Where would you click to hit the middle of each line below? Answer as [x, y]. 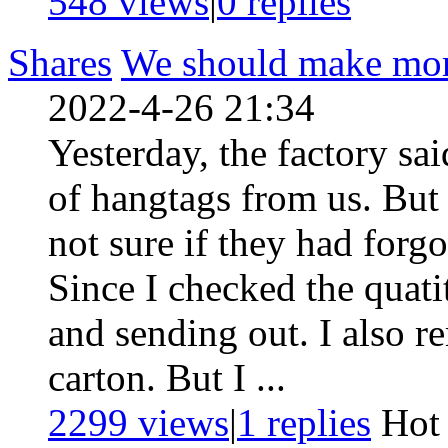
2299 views [138, 422]
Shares [60, 62]
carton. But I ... [167, 377]
